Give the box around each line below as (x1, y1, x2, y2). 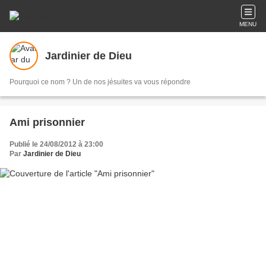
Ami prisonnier (9, 116, 85, 128)
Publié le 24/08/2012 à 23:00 (9, 140, 103, 148)
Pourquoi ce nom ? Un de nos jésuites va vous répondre (9, 78, 191, 86)
